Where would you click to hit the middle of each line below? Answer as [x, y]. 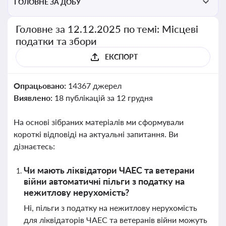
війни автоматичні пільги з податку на [104, 181]
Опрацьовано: [41, 86]
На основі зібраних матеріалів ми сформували [99, 122]
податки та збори [56, 41]
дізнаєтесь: [34, 146]
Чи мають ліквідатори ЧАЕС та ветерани [109, 170]
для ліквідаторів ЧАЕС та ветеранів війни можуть [116, 220]
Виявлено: [34, 98]
